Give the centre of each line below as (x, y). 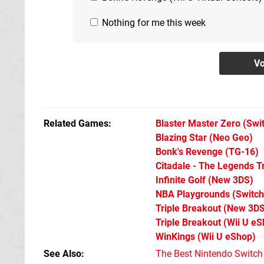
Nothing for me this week (153, 22)
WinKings (175, 236)
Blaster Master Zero (198, 123)
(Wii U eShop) (225, 236)
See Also (62, 253)
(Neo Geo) (230, 137)
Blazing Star (181, 137)
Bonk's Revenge (189, 151)
